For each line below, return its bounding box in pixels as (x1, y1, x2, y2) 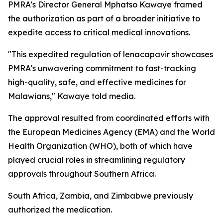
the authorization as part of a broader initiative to (8, 13, 200, 23)
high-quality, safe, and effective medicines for (8, 77, 186, 87)
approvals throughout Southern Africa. (8, 169, 156, 179)
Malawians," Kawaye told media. (8, 91, 135, 101)
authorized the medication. (8, 205, 112, 215)
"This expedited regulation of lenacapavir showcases (8, 49, 213, 59)
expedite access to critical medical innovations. (8, 27, 190, 37)
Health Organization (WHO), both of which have (8, 141, 193, 151)
